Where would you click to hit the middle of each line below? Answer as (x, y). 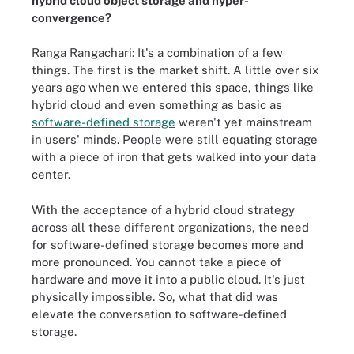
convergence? (72, 17)
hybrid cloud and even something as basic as (157, 105)
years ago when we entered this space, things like (173, 87)
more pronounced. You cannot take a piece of (156, 262)
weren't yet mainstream (244, 122)
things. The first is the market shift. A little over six (175, 70)
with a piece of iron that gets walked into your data (174, 157)
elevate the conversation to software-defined (159, 314)
